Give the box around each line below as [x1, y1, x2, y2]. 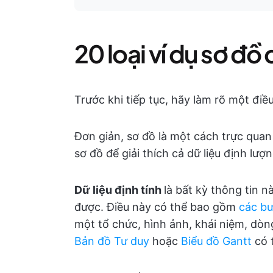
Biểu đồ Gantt [181, 235, 252, 247]
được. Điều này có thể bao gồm [74, 200, 239, 213]
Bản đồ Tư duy [74, 235, 149, 247]
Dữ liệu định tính [74, 183, 164, 196]
